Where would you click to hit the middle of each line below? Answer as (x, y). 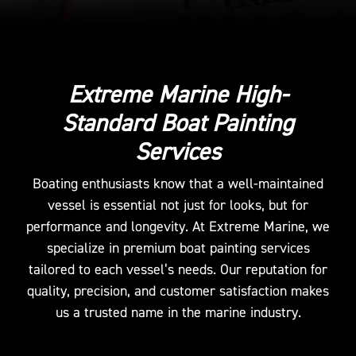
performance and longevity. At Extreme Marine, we (178, 227)
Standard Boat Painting (178, 124)
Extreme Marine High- (178, 95)
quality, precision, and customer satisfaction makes (178, 291)
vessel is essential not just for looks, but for (178, 205)
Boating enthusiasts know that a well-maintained (178, 184)
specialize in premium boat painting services (178, 248)
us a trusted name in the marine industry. (178, 313)
